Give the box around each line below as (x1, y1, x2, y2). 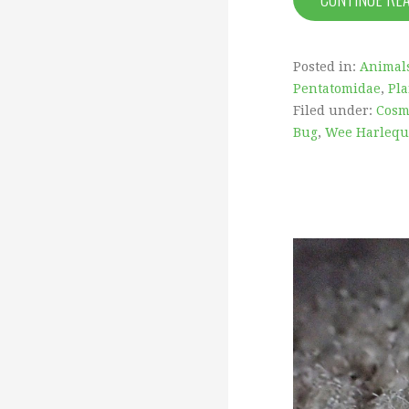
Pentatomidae (293, 80, 381, 96)
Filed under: (293, 102, 376, 118)
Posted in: (293, 58, 360, 74)
